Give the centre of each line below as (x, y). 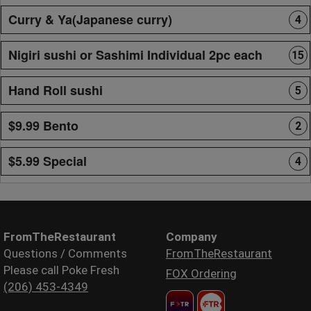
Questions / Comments (65, 253)
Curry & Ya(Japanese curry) (90, 19)
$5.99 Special (48, 161)
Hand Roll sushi (56, 90)
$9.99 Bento (43, 125)
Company (192, 236)
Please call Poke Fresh (61, 270)
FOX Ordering (201, 273)
